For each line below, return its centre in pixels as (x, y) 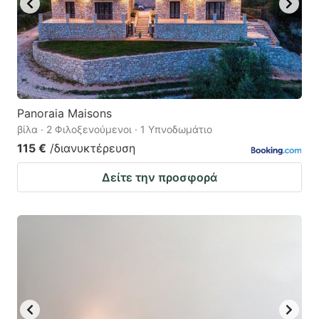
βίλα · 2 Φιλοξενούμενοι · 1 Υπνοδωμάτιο (115, 129)
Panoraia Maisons (64, 113)
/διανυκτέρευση (93, 148)
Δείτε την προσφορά (159, 177)
